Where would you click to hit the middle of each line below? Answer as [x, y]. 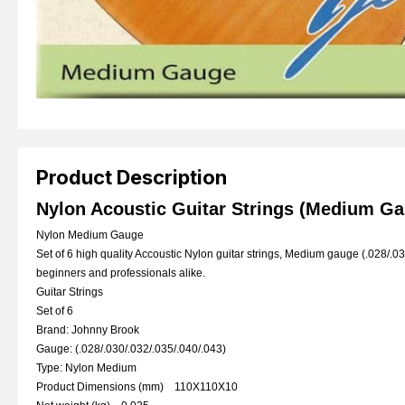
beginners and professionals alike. [121, 273]
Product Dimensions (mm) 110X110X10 [137, 387]
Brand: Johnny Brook [88, 330]
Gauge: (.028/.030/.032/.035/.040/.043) [131, 349]
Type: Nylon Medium [86, 368]
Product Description [132, 178]
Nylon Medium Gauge [90, 235]
